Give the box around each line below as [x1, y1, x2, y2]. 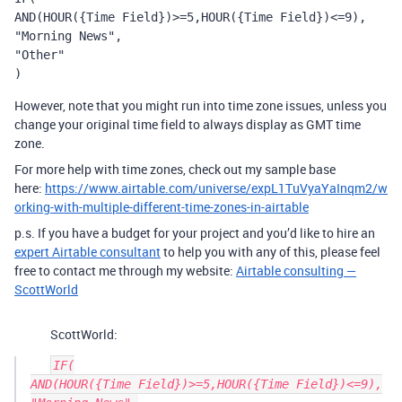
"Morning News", [14, 29, 122, 43]
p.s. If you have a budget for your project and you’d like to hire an [14, 224, 375, 241]
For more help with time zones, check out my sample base [14, 161, 336, 178]
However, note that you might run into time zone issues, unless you [14, 97, 387, 114]
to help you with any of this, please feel [161, 243, 380, 260]
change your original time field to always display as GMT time [14, 116, 361, 133]
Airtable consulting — [236, 262, 356, 279]
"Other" [14, 48, 65, 62]
